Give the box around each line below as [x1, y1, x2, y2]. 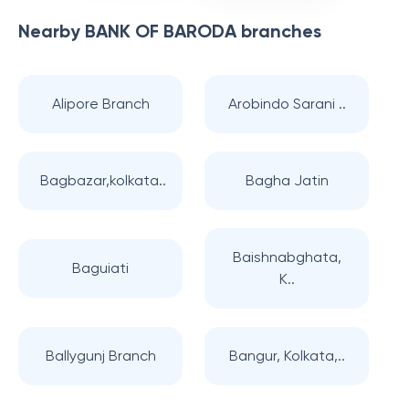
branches [236, 20, 321, 42]
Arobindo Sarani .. [227, 95, 346, 112]
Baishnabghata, [232, 248, 341, 266]
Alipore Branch [51, 95, 150, 112]
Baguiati [72, 259, 129, 277]
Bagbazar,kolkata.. [40, 172, 166, 189]
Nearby [18, 20, 85, 42]
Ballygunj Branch [45, 347, 156, 364]
